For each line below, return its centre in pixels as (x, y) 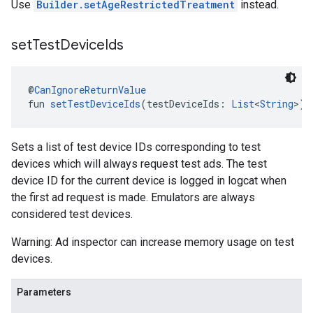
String (277, 104)
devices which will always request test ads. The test (139, 164)
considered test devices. (72, 214)
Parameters (44, 292)
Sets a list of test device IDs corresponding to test (136, 147)
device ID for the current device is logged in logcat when (149, 181)
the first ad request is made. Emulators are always (133, 197)
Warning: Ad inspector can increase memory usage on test (153, 242)
